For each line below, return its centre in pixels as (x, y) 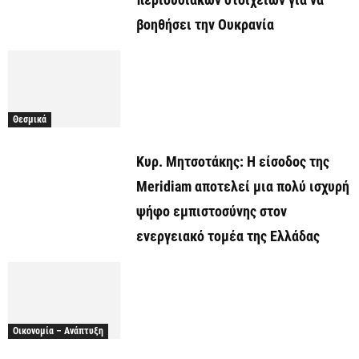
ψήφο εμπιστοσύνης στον (212, 212)
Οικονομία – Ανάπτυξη (58, 331)
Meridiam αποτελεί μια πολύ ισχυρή (243, 187)
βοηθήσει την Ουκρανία (205, 24)
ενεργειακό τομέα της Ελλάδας (228, 236)
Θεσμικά (30, 120)
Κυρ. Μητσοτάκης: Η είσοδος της (233, 162)
